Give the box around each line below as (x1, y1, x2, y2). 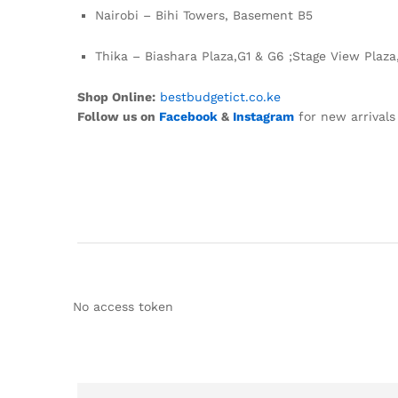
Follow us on (77, 108, 159, 123)
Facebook (159, 108, 218, 123)
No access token (73, 299, 173, 314)
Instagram (233, 108, 294, 123)
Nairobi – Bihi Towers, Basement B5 (95, 8, 313, 23)
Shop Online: (77, 89, 155, 104)
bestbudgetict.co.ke (160, 89, 281, 104)
